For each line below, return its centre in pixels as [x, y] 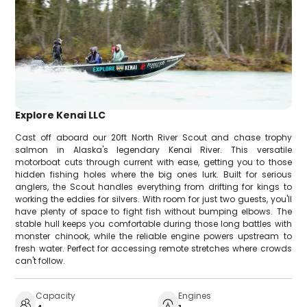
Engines [195, 295]
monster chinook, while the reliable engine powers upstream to [153, 236]
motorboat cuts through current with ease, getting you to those [153, 162]
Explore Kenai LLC [61, 115]
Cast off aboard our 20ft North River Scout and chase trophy [153, 137]
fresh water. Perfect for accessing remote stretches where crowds [153, 248]
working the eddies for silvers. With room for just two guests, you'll [153, 199]
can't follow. [40, 260]
